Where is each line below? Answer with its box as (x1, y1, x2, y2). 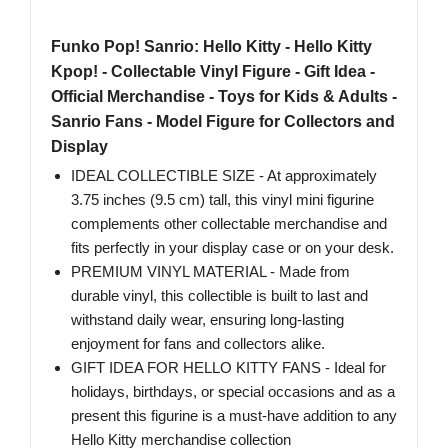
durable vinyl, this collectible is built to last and (71, 287, 368, 305)
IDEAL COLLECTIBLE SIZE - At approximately (71, 167, 377, 185)
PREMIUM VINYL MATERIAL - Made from (71, 263, 350, 281)
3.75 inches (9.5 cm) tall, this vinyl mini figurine (71, 191, 374, 209)
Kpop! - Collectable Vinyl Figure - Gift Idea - (51, 63, 375, 81)
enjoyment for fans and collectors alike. (71, 335, 325, 353)
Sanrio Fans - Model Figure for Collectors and (51, 113, 395, 131)
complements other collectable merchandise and (71, 215, 387, 233)
